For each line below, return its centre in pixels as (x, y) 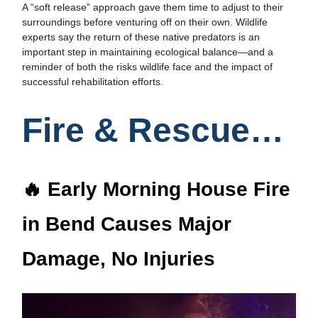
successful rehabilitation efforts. (93, 81)
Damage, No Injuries (119, 258)
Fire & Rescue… (153, 130)
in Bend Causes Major (127, 224)
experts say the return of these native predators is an (141, 37)
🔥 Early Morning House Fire (156, 189)
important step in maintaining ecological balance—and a (148, 51)
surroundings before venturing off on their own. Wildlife (145, 22)
